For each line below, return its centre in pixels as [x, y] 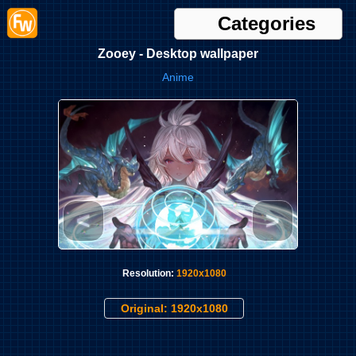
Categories [267, 23]
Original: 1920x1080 [174, 308]
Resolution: [148, 273]
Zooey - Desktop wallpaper [178, 54]
